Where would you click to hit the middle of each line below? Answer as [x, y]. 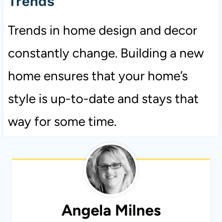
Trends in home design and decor [102, 30]
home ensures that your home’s [98, 76]
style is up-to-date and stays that [103, 98]
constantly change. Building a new [106, 53]
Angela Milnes [111, 210]
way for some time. [63, 121]
